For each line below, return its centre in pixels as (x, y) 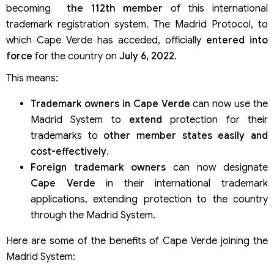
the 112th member (111, 9)
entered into (237, 41)
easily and (243, 136)
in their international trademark (182, 184)
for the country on (76, 57)
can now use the (229, 104)
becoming (32, 9)
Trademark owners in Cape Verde (110, 104)
